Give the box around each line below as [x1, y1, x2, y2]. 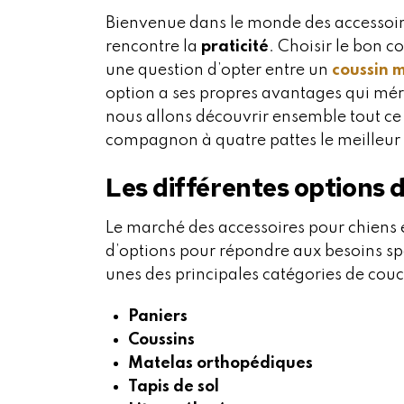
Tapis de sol [128, 379, 219, 395]
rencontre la [106, 39, 201, 55]
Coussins [128, 332, 195, 348]
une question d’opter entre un [106, 62, 332, 78]
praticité [201, 39, 269, 55]
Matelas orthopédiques [128, 355, 313, 372]
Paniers [128, 308, 188, 325]
